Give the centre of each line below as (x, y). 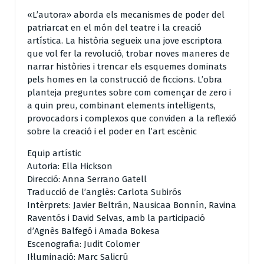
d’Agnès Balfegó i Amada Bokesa (93, 231)
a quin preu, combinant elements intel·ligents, (121, 105)
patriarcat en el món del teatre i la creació (114, 27)
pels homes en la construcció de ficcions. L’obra (125, 79)
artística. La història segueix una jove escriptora (125, 40)
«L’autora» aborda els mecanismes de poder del (126, 14)
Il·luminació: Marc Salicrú (78, 257)
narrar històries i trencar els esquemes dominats (127, 66)
